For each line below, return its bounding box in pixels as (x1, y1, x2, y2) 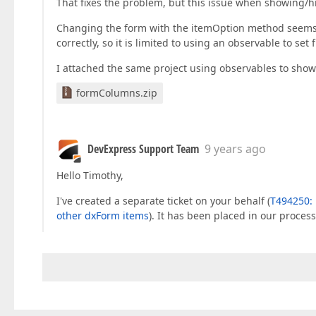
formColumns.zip (76, 86, 157, 100)
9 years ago (205, 141, 266, 157)
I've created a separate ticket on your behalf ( (56, 194, 270, 208)
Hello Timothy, (56, 169, 123, 183)
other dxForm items (56, 209, 149, 223)
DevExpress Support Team (87, 141, 199, 157)
